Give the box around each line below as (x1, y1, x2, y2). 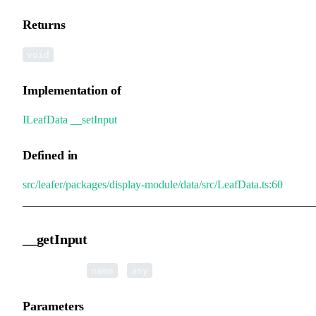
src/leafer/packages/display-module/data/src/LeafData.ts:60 (23, 178, 283, 190)
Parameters (23, 298, 85, 313)
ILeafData (23, 113, 68, 126)
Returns (23, 17, 66, 32)
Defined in (23, 147, 78, 162)
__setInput (71, 113, 117, 126)
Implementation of (23, 83, 121, 97)
